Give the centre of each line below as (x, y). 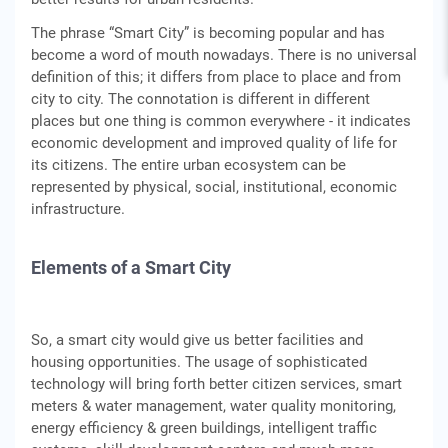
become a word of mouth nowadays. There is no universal (224, 55)
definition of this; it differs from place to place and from (216, 77)
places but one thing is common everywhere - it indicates (221, 121)
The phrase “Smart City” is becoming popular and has (208, 33)
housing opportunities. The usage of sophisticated (199, 362)
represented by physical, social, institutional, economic (214, 187)
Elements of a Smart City (131, 267)
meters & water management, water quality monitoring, (213, 406)
